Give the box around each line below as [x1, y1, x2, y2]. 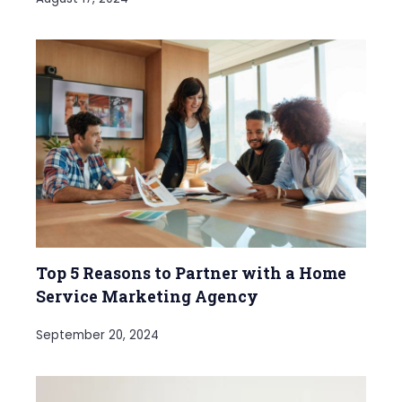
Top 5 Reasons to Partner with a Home [36, 261, 346, 284]
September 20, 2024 [36, 326, 159, 344]
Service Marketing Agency [36, 284, 258, 307]
